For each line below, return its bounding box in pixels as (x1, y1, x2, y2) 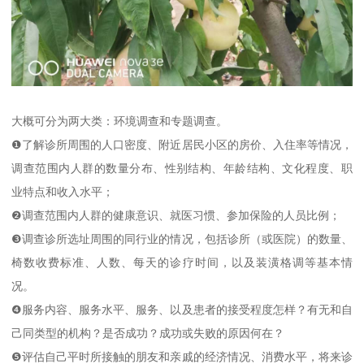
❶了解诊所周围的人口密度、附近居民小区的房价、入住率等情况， (11, 138, 353, 152)
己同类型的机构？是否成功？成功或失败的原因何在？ (11, 327, 285, 340)
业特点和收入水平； (11, 185, 115, 199)
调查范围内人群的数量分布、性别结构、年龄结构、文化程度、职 (11, 162, 353, 175)
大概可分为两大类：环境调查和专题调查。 (11, 115, 228, 128)
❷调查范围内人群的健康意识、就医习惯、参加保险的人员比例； (11, 209, 341, 223)
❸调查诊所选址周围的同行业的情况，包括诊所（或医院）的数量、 (11, 232, 353, 246)
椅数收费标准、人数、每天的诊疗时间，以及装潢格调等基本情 (11, 256, 353, 270)
